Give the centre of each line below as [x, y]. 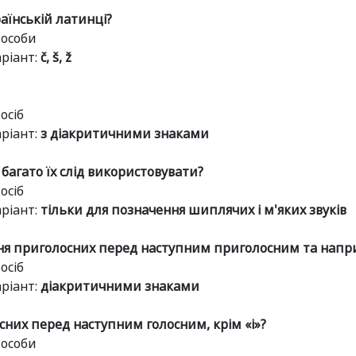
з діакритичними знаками [125, 133]
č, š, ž [56, 57]
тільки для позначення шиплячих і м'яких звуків [193, 210]
